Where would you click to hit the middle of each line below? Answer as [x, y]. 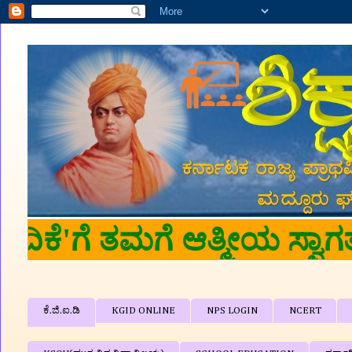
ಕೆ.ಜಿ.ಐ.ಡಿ [61, 311]
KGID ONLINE [143, 311]
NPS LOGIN [232, 311]
